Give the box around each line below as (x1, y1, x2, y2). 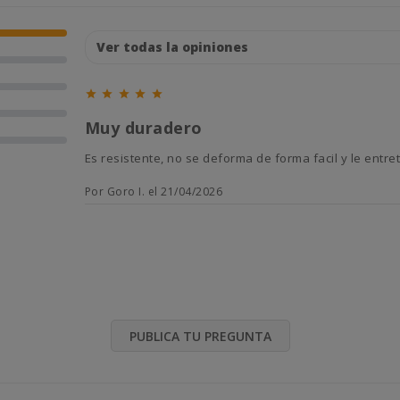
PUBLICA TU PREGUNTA (129, 328, 271, 346)
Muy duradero (84, 117, 203, 139)
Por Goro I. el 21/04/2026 (84, 184, 223, 200)
